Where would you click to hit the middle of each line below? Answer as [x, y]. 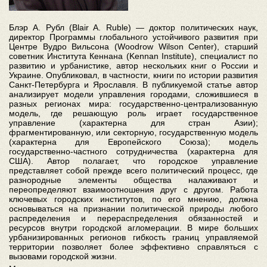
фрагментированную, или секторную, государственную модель [133, 132]
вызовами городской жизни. [63, 256]
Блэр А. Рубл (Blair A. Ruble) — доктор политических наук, [133, 27]
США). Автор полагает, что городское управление [133, 161]
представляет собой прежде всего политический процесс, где [133, 170]
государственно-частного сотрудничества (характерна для [133, 151]
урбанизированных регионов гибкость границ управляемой [133, 237]
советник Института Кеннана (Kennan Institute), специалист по [133, 56]
